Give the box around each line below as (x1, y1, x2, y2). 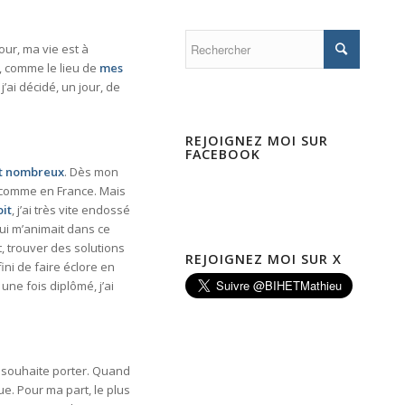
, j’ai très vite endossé (12, 202, 130, 219)
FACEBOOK (184, 146, 260, 164)
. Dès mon (64, 164, 118, 181)
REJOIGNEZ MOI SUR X (184, 250, 342, 268)
